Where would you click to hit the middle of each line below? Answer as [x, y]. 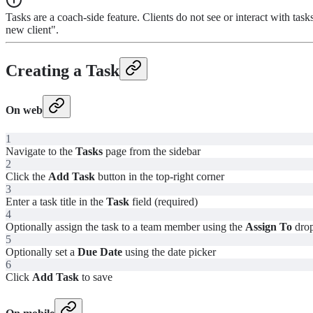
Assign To [269, 227]
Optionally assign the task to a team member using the [125, 227]
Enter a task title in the [56, 202]
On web [24, 110]
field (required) [163, 202]
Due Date [100, 252]
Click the [27, 177]
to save [96, 277]
